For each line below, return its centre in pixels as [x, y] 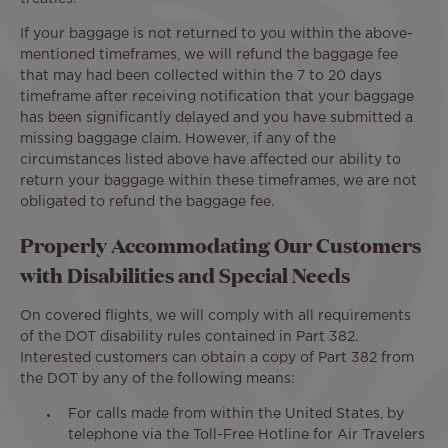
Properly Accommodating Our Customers [220, 244]
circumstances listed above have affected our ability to [210, 159]
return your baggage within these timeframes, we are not [218, 180]
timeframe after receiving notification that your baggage [217, 96]
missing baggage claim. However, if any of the [178, 138]
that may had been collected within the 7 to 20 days [201, 75]
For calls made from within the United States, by [236, 414]
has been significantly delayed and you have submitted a [216, 117]
